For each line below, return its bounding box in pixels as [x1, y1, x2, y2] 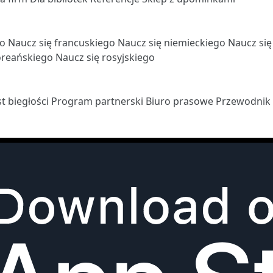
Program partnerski [51, 94, 146, 108]
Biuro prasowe [146, 94, 216, 108]
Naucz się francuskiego [8, 35, 118, 49]
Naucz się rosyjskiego [55, 50, 155, 64]
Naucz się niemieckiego [118, 35, 228, 49]
